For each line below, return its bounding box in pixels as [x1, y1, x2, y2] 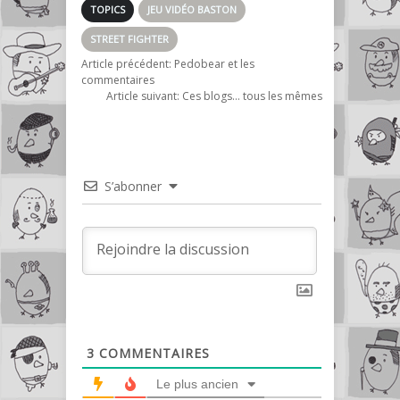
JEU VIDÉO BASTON [147, 2, 237, 16]
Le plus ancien [156, 376, 238, 391]
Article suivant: [106, 87, 182, 104]
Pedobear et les [174, 55, 254, 71]
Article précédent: [81, 55, 174, 71]
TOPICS [90, 2, 125, 16]
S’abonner [104, 177, 162, 195]
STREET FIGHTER [90, 31, 169, 46]
